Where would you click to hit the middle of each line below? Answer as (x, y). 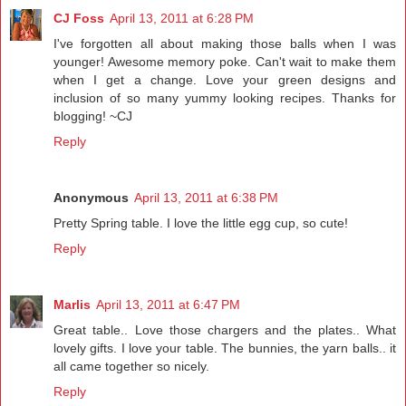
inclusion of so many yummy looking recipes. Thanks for (225, 98)
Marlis (72, 304)
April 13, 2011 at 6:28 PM (182, 18)
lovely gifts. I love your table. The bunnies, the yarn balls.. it (225, 348)
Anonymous (91, 197)
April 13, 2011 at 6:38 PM (206, 197)
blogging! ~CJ (93, 116)
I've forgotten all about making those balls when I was (225, 43)
